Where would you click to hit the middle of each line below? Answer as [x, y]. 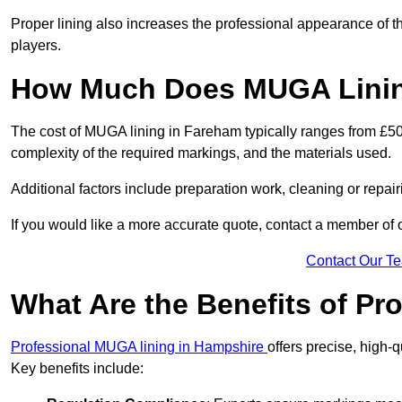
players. [36, 46]
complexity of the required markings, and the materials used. [201, 153]
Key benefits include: [77, 369]
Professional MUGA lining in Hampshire [139, 347]
